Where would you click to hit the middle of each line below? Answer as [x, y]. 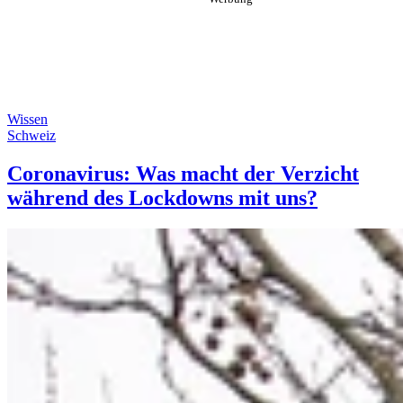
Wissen [27, 119]
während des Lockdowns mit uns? [162, 197]
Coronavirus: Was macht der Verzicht [183, 173]
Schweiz [31, 135]
